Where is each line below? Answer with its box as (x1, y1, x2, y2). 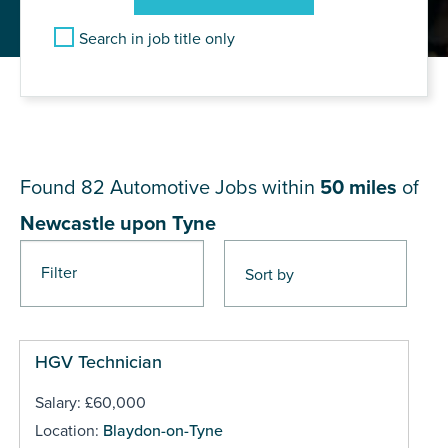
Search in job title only (79, 28, 235, 49)
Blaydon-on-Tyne (102, 420, 223, 441)
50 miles (320, 175, 397, 200)
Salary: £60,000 (34, 392, 146, 413)
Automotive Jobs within (110, 175, 320, 200)
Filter (41, 262, 77, 283)
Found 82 (20, 175, 110, 200)
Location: (34, 420, 103, 441)
